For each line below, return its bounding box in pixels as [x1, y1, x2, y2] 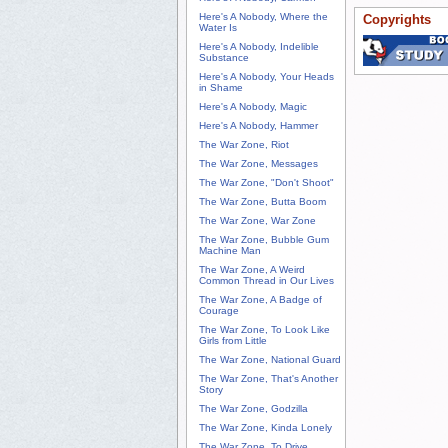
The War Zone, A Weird [199, 264, 305, 276]
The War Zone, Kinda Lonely [199, 422, 332, 434]
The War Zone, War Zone [199, 215, 316, 227]
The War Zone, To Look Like [199, 324, 330, 336]
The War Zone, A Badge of [199, 294, 322, 306]
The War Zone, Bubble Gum [199, 234, 329, 246]
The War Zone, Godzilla [199, 403, 308, 415]
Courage [199, 305, 239, 317]
